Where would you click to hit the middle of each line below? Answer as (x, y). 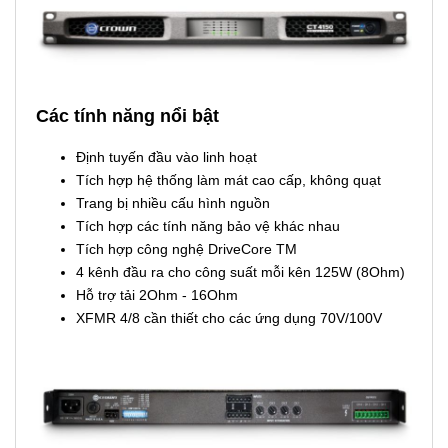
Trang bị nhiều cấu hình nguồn (173, 203)
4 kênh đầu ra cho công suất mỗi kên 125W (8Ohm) (240, 272)
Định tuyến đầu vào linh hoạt (166, 157)
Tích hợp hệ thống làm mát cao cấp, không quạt (228, 180)
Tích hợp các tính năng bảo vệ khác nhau (208, 226)
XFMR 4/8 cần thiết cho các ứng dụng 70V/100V (229, 318)
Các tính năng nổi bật (127, 116)
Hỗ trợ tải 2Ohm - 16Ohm (157, 295)
